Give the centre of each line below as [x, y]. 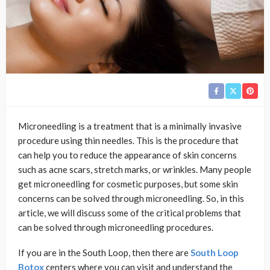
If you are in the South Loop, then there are [104, 252]
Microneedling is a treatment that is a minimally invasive [130, 126]
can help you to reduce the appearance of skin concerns [127, 155]
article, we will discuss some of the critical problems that [130, 212]
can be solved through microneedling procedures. [117, 227]
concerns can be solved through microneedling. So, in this [131, 198]
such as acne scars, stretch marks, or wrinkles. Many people [135, 169]
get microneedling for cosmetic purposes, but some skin [128, 184]
